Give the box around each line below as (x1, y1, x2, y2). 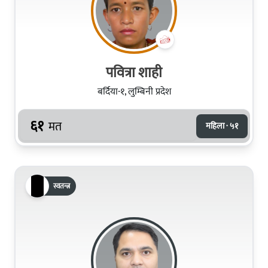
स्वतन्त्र (53, 179, 70, 192)
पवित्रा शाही (106, 60, 162, 85)
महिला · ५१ (206, 118, 238, 133)
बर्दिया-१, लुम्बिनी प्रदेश (97, 83, 171, 100)
